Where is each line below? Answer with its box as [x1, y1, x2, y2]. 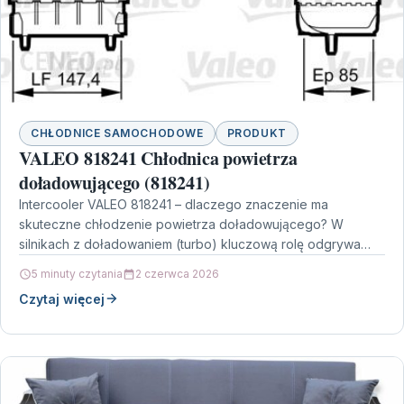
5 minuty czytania [32, 266, 123, 280]
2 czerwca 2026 [135, 266, 219, 280]
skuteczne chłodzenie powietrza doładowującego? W [19, 216, 344, 232]
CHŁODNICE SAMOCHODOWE [31, 125, 204, 140]
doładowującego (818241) [19, 169, 210, 196]
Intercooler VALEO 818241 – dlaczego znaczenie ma [19, 196, 328, 212]
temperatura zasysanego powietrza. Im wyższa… [19, 255, 308, 271]
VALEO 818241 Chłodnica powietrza [19, 144, 298, 171]
